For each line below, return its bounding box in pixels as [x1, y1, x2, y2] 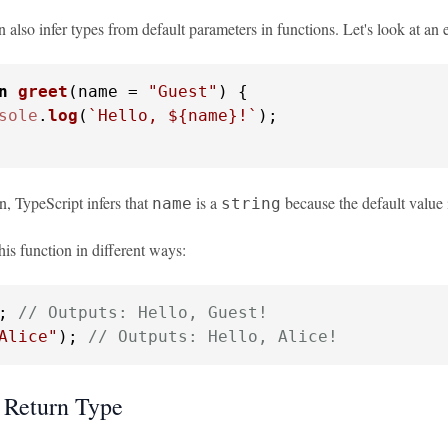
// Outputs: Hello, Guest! [18, 303, 268, 322]
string [221, 194, 281, 213]
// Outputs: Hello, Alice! [88, 327, 338, 346]
